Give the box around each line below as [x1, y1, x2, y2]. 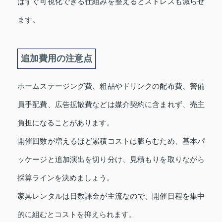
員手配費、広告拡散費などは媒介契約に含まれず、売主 [17, 100, 205, 109]
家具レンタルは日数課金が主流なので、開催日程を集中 [17, 191, 205, 200]
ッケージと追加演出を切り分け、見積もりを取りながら [17, 155, 205, 164]
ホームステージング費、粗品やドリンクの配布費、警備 [17, 81, 205, 90]
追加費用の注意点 [21, 53, 92, 63]
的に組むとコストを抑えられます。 [17, 210, 136, 219]
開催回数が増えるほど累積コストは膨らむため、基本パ [17, 136, 205, 145]
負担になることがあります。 [17, 118, 114, 127]
